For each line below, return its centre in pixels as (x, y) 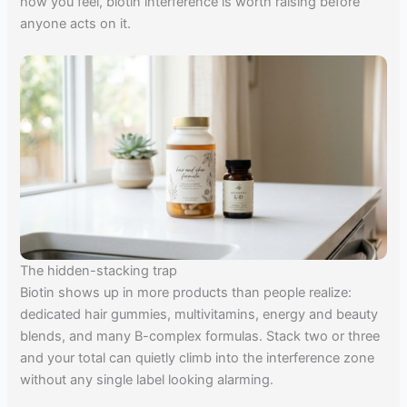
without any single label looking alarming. (147, 380)
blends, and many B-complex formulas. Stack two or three (200, 337)
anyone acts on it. (76, 23)
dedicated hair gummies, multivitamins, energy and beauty (199, 315)
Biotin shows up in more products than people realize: (186, 293)
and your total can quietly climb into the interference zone (198, 358)
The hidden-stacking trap (99, 271)
